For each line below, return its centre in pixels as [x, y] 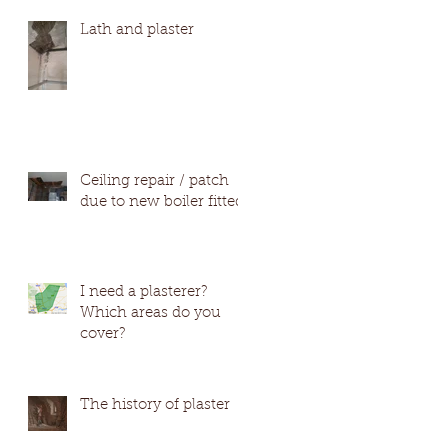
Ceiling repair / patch [154, 182]
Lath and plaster [137, 31]
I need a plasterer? [144, 293]
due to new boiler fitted [162, 203]
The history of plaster [155, 406]
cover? [103, 335]
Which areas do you [150, 314]
